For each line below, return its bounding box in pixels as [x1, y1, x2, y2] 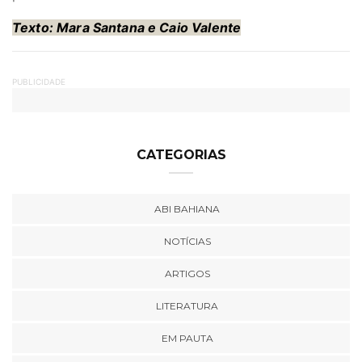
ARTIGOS [164, 267, 210, 280]
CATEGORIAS [136, 147, 226, 163]
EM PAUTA [161, 332, 213, 345]
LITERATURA [156, 300, 218, 313]
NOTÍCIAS [163, 235, 211, 248]
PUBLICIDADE [12, 77, 65, 87]
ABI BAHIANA [154, 203, 220, 216]
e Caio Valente [148, 19, 242, 36]
